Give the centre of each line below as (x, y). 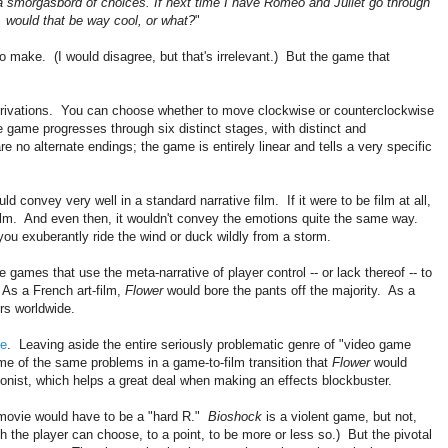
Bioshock (235, 417)
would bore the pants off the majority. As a (289, 291)
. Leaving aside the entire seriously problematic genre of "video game (209, 345)
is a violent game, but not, (339, 417)
